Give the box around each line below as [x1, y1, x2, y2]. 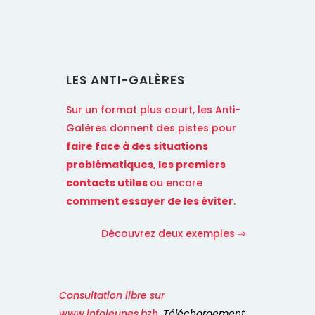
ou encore [150, 176, 202, 191]
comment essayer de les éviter [66, 194, 233, 209]
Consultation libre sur [59, 288, 165, 303]
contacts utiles [66, 176, 150, 191]
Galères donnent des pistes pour [66, 121, 236, 136]
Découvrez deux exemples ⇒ [101, 226, 249, 241]
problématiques [66, 157, 153, 172]
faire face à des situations [66, 139, 208, 154]
